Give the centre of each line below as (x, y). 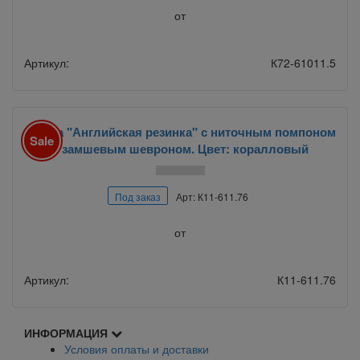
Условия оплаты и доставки (137, 348)
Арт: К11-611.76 (212, 196)
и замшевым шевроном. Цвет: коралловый (180, 148)
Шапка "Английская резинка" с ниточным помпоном (180, 131)
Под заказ (137, 196)
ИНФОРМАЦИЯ (66, 332)
